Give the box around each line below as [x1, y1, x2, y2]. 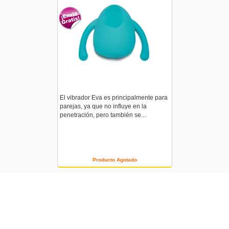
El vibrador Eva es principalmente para [59, 94, 168, 101]
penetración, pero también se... [59, 111, 146, 119]
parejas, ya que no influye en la [59, 103, 147, 110]
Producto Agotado [92, 157, 137, 163]
